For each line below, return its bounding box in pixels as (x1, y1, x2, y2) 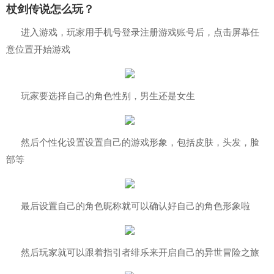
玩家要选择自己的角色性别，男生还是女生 (21, 90, 195, 101)
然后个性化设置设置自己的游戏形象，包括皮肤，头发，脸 (21, 136, 259, 147)
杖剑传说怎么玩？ (6, 2, 94, 15)
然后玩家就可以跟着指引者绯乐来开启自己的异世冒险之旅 (21, 246, 259, 257)
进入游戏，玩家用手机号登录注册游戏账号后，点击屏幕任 (21, 26, 259, 37)
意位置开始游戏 (6, 43, 70, 54)
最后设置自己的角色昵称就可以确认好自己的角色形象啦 (21, 200, 250, 211)
